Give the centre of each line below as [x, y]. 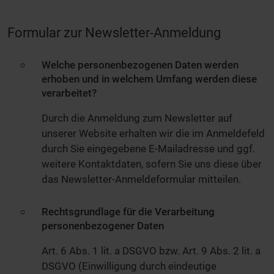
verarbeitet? [69, 93]
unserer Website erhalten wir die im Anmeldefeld [153, 134]
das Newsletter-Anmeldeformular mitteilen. [141, 180]
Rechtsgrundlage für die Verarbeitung [128, 212]
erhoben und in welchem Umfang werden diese [149, 79]
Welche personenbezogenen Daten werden [140, 65]
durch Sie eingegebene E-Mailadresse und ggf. [148, 149]
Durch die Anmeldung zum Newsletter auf [137, 118]
